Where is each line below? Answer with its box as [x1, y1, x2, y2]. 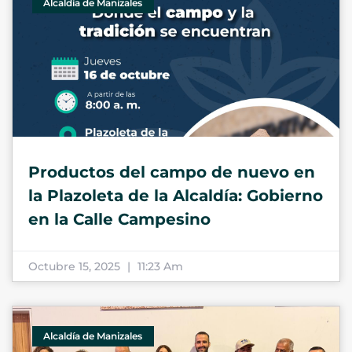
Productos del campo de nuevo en [28, 163, 315, 181]
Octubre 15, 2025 [28, 259, 123, 273]
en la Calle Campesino [28, 210, 211, 229]
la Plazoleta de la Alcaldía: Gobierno [28, 186, 323, 205]
